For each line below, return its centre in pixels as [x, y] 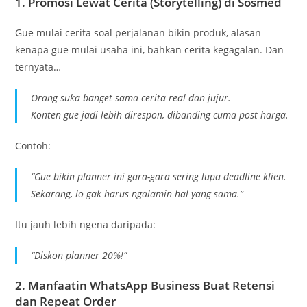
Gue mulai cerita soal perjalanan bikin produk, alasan [138, 32]
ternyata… [38, 66]
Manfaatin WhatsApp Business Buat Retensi [152, 285]
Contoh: [33, 145]
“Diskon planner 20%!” [79, 255]
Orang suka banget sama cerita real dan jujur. [131, 97]
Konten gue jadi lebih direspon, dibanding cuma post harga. [160, 114]
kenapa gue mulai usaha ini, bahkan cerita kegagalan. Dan [150, 49]
